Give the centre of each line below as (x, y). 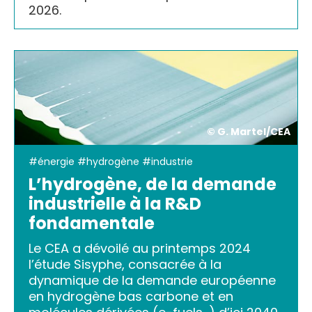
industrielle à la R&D (115, 203)
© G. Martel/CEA (249, 131)
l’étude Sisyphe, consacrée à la (125, 264)
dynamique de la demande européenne (152, 280)
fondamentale (92, 223)
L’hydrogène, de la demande (153, 184)
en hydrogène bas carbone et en (131, 296)
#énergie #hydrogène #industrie (111, 161)
